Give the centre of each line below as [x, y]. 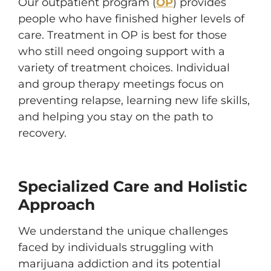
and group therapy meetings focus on [121, 84]
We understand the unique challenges [123, 231]
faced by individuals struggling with [116, 247]
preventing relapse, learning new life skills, [134, 100]
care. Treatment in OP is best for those [122, 35]
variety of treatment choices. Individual [124, 68]
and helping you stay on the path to [116, 117]
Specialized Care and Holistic [133, 186]
